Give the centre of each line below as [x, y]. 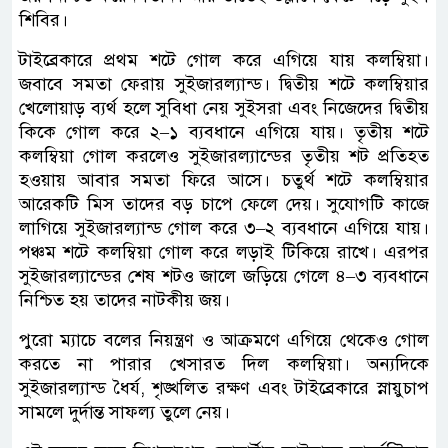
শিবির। [43, 19]
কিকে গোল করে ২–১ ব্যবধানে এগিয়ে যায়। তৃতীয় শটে [224, 131]
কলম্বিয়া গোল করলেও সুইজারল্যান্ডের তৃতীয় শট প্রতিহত [224, 155]
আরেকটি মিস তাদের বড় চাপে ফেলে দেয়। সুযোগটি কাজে [224, 203]
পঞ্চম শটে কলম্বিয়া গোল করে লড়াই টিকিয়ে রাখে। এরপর [224, 251]
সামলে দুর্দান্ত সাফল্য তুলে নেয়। [124, 411]
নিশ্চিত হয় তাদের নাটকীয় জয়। [124, 299]
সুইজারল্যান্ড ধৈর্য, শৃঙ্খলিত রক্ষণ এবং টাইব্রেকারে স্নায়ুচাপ [224, 387]
